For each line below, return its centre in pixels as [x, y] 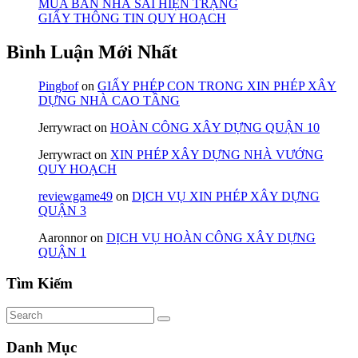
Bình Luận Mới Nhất [92, 52]
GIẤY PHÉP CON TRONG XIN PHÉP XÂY [217, 86]
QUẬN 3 [62, 210]
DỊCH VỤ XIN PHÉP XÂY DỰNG [226, 196]
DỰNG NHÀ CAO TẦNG [109, 100]
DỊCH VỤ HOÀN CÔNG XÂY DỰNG [211, 237]
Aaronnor [63, 237]
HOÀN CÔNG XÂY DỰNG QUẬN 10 [215, 127]
